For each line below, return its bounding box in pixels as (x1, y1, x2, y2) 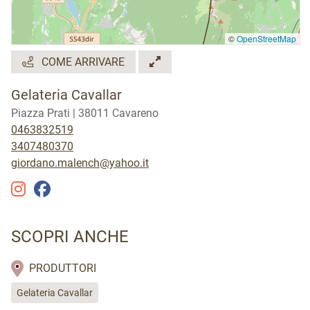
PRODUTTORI (26, 262, 96, 275)
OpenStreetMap (237, 33, 296, 44)
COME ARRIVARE (39, 55, 125, 69)
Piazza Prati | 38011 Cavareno (11, 107, 158, 120)
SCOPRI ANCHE (11, 227, 129, 246)
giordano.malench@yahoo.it (11, 156, 149, 170)
